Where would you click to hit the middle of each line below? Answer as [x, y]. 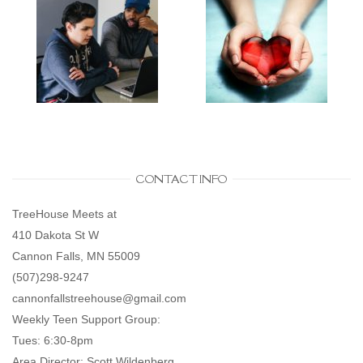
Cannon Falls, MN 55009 [76, 256]
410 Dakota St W [56, 235]
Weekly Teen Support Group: [86, 319]
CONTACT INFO [181, 179]
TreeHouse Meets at [64, 214]
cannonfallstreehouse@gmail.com [99, 298]
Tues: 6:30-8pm [53, 340]
